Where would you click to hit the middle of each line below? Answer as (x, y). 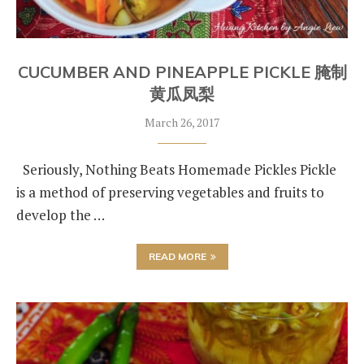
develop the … (61, 215)
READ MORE (177, 256)
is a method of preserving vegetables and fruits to (170, 192)
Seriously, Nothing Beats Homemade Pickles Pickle (176, 169)
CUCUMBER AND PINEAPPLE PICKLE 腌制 (182, 72)
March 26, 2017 (182, 122)
